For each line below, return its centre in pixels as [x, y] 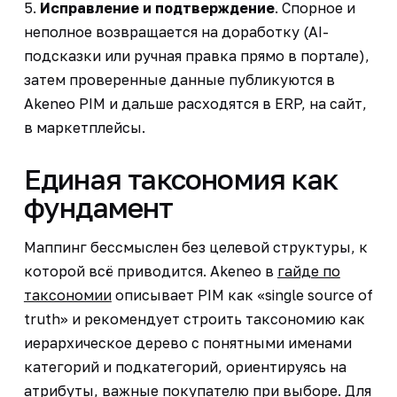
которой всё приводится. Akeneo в [150, 271]
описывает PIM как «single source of [242, 295]
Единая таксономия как [181, 179]
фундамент [98, 207]
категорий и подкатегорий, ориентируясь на [185, 366]
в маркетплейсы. [84, 127]
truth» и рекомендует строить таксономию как [194, 319]
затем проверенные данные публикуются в [179, 79]
